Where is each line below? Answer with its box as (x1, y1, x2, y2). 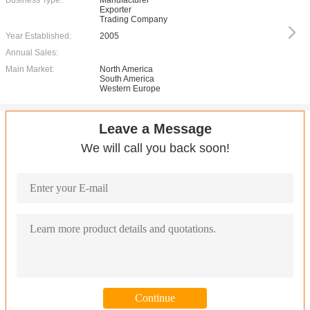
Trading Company (100, 15, 167, 24)
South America (100, 74, 154, 84)
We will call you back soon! (80, 141, 230, 155)
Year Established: (6, 31, 71, 41)
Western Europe (100, 84, 161, 93)
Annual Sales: (6, 48, 58, 57)
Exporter (100, 5, 131, 15)
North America (100, 64, 153, 74)
